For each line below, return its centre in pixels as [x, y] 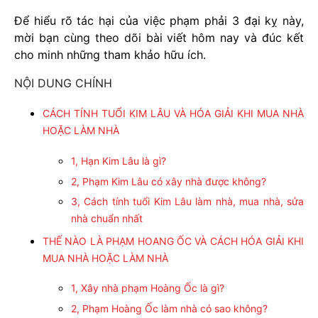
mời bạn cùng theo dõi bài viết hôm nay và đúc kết [159, 38]
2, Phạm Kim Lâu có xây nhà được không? [169, 181]
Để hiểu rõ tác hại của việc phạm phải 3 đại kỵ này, [159, 21]
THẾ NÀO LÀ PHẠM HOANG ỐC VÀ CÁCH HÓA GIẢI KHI [173, 241]
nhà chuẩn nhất [107, 219]
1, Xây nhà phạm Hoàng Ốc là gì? [148, 287]
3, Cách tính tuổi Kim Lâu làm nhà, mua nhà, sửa [187, 202]
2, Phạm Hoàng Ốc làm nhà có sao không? [169, 308]
